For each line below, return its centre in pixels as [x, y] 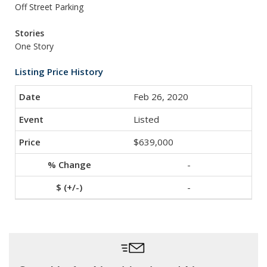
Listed [146, 119]
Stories [30, 33]
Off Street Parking [49, 7]
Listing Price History [59, 72]
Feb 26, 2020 [161, 97]
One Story [34, 46]
